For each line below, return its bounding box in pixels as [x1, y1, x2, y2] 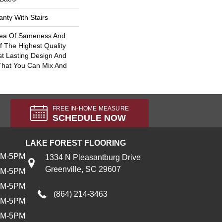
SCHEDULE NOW [53, 113, 126, 123]
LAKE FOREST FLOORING [25, 139, 126, 147]
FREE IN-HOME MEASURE [53, 106, 129, 111]
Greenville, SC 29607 [45, 165, 121, 173]
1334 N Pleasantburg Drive [45, 153, 141, 162]
